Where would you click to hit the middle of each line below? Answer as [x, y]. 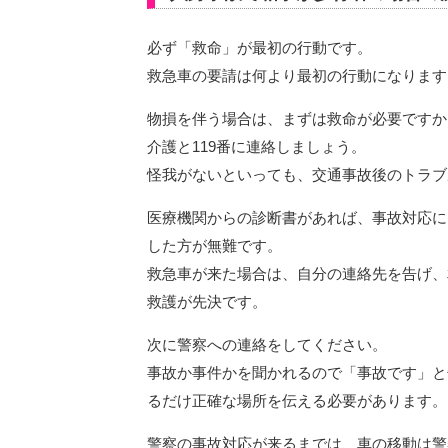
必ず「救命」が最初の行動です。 [259, 47]
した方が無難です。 [214, 245]
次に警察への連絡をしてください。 [267, 344]
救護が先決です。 [207, 301]
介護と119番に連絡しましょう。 [256, 146]
